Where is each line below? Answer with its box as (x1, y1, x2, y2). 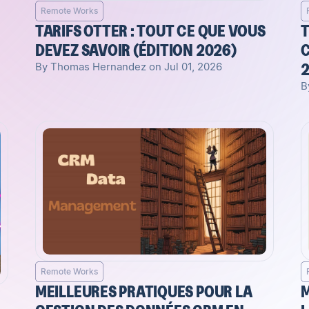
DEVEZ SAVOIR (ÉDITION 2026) (34, 41, 237, 59)
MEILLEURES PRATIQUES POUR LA (34, 283, 252, 301)
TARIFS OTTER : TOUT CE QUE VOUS (34, 22, 266, 40)
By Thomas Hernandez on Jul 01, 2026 (34, 61, 222, 74)
